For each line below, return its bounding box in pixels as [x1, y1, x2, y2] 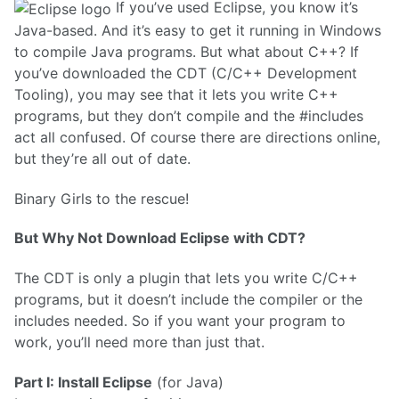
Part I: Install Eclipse [14, 372, 152, 391]
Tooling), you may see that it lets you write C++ [14, 85, 338, 103]
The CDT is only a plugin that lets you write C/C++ [14, 269, 358, 288]
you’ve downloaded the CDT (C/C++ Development [14, 63, 357, 82]
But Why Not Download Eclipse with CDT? [14, 229, 305, 248]
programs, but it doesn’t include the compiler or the [14, 290, 362, 309]
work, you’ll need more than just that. [14, 333, 265, 352]
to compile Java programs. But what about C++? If [14, 42, 359, 61]
